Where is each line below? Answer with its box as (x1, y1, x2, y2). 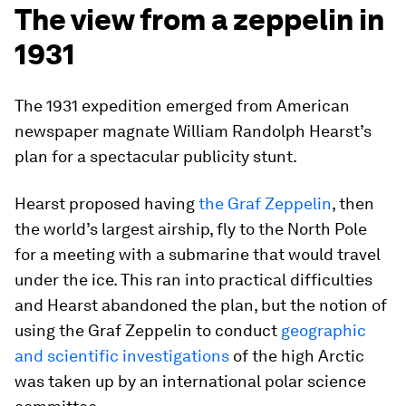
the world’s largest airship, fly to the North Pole (14, 219, 367, 238)
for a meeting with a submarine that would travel (14, 245, 381, 264)
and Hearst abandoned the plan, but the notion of (14, 295, 387, 314)
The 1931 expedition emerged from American (14, 96, 350, 115)
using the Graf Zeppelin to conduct (14, 321, 281, 340)
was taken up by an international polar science (14, 372, 366, 391)
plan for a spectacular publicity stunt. (14, 147, 297, 166)
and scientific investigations (14, 346, 229, 365)
